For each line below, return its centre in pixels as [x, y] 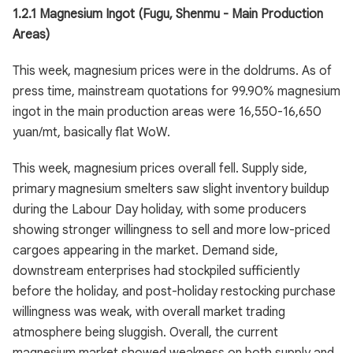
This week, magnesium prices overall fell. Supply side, [160, 169]
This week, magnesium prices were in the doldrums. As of [172, 71]
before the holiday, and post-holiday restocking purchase [174, 292]
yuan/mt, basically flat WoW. [91, 132]
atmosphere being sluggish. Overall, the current [145, 333]
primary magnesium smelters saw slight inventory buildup [171, 189]
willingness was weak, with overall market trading [149, 312]
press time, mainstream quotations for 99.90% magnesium [176, 91]
